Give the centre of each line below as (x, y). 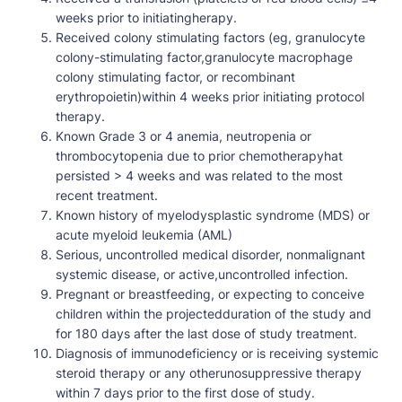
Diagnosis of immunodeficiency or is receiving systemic (217, 354)
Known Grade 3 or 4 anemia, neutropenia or (184, 136)
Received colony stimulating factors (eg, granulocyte (210, 38)
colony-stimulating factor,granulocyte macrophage (204, 57)
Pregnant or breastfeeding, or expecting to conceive (210, 294)
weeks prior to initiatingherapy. (146, 18)
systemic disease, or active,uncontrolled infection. (202, 275)
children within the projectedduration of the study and (214, 314)
